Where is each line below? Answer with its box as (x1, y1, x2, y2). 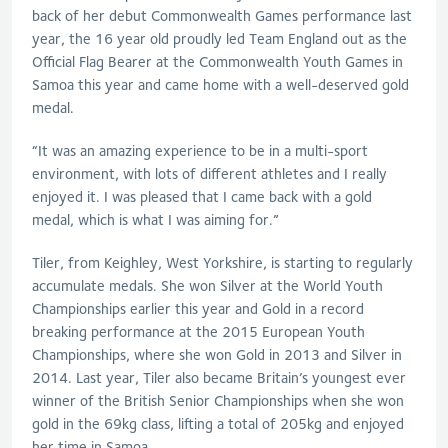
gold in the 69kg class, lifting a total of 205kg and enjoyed (32, 414, 404, 433)
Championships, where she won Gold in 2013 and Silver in (32, 345, 402, 364)
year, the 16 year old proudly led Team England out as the (32, 29, 407, 48)
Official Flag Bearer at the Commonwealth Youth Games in (32, 52, 403, 71)
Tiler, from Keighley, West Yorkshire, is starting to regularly (32, 253, 413, 272)
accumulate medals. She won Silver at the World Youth (32, 276, 383, 295)
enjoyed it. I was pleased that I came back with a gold (32, 187, 372, 206)
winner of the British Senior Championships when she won (32, 391, 404, 410)
